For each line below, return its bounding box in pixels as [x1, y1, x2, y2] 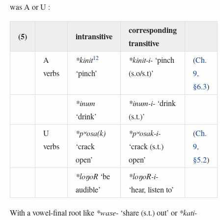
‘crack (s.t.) [129, 141, 164, 152]
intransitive [76, 30, 112, 42]
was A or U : [10, 1, 50, 12]
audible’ [76, 184, 101, 195]
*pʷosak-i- [129, 128, 161, 138]
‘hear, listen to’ [129, 184, 174, 195]
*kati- [179, 207, 197, 218]
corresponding [129, 24, 177, 36]
